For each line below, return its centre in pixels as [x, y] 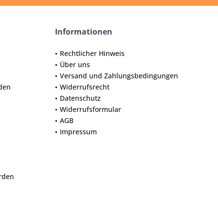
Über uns [75, 64]
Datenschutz [80, 98]
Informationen [84, 32]
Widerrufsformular [91, 109]
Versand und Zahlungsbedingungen [119, 76]
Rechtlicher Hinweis [92, 53]
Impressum [78, 132]
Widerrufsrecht [85, 87]
